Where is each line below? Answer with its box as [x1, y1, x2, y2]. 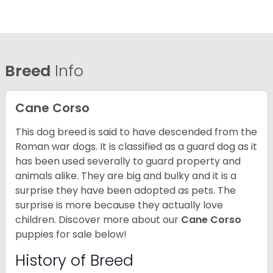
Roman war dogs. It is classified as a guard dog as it [15, 140, 257, 154]
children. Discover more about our [15, 213, 181, 227]
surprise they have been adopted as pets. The [15, 183, 236, 198]
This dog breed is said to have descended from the [15, 125, 257, 140]
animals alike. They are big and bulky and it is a [15, 169, 236, 183]
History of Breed [15, 250, 138, 272]
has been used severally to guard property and [15, 154, 241, 169]
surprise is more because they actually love [15, 198, 223, 213]
